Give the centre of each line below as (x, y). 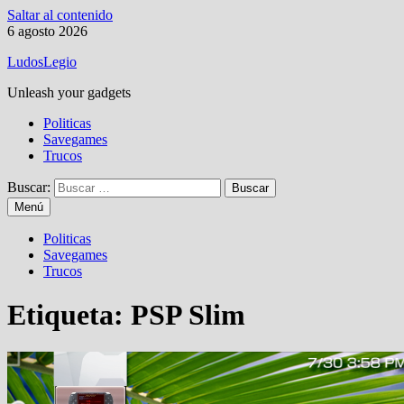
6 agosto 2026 (47, 31)
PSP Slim (188, 315)
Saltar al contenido (60, 15)
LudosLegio (42, 62)
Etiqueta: (69, 315)
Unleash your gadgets (69, 92)
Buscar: (29, 187)
